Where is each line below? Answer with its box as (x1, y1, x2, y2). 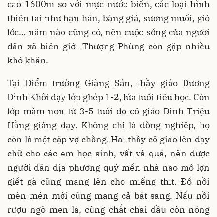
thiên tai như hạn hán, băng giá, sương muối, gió (7, 12, 210, 24)
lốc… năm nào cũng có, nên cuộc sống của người (7, 26, 210, 38)
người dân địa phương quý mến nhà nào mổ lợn (7, 161, 210, 173)
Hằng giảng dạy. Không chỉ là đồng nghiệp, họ (7, 119, 210, 131)
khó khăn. (7, 54, 48, 66)
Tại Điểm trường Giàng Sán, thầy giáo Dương (7, 77, 210, 89)
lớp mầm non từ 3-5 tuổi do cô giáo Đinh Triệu (7, 105, 210, 117)
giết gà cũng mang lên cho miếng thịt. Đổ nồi (7, 175, 210, 187)
